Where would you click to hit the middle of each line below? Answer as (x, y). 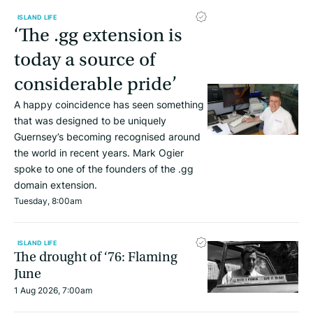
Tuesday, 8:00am (48, 201)
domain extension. (56, 185)
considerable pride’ (95, 84)
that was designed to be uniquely (90, 121)
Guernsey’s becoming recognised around (107, 137)
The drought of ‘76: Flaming (96, 257)
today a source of (85, 60)
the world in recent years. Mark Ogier (99, 153)
